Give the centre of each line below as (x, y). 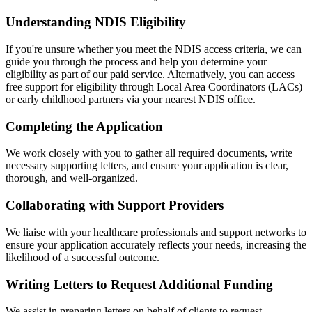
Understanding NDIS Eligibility (96, 22)
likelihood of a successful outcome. (83, 257)
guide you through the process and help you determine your (136, 61)
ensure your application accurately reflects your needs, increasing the (156, 244)
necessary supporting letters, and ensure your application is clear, (147, 166)
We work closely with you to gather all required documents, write (149, 153)
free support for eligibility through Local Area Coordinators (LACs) (154, 86)
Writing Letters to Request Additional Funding (139, 284)
